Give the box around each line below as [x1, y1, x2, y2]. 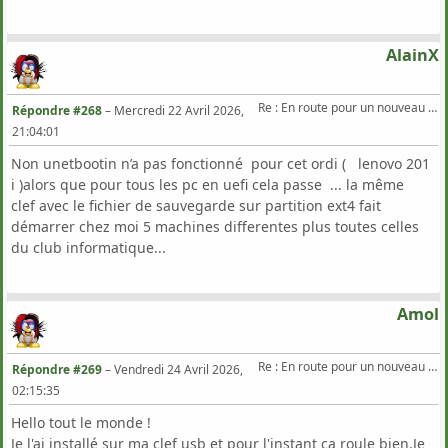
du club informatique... [11, 237, 166, 257]
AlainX [385, 44, 439, 67]
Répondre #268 [12, 101, 102, 119]
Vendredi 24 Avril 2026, [114, 360, 243, 378]
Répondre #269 [12, 360, 102, 378]
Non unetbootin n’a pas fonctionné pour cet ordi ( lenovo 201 [11, 153, 430, 173]
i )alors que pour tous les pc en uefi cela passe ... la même [11, 174, 404, 194]
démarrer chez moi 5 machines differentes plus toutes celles [11, 216, 419, 236]
